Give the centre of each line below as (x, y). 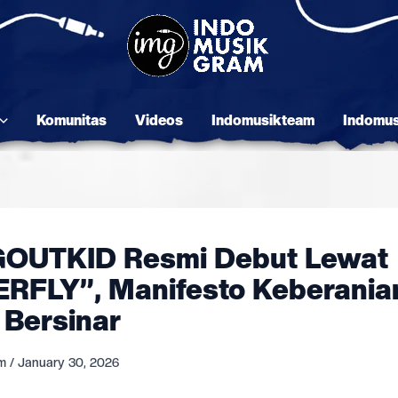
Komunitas (71, 120)
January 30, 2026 (68, 362)
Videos (159, 120)
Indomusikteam (263, 120)
